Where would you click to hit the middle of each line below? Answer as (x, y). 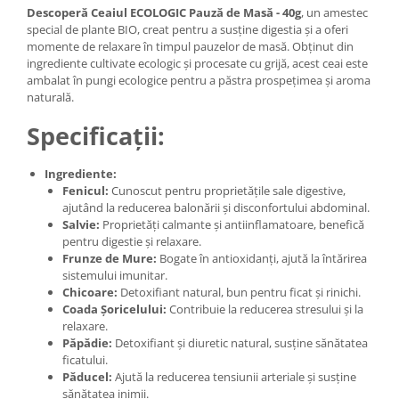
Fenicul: (85, 190)
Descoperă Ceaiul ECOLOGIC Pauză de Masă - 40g (164, 12)
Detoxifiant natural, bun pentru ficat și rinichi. (239, 292)
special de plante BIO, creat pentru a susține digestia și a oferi (187, 29)
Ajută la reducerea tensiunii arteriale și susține (234, 376)
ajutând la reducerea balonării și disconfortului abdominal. (216, 207)
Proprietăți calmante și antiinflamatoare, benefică (232, 224)
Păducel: (87, 376)
